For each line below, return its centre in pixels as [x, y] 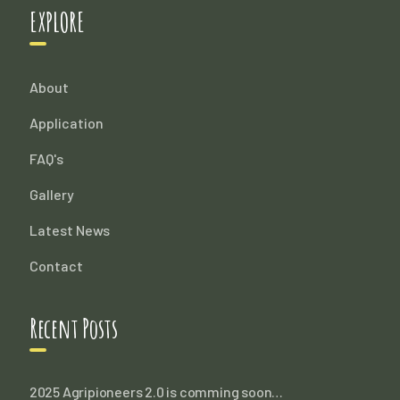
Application [66, 122]
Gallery [51, 194]
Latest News [69, 229]
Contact [56, 265]
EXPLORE [57, 21]
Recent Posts [73, 328]
